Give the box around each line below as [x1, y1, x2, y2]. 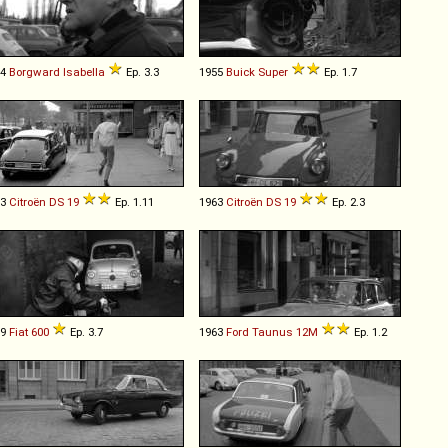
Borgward [9, 64, 60, 79]
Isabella [63, 64, 105, 79]
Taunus [252, 324, 293, 339]
